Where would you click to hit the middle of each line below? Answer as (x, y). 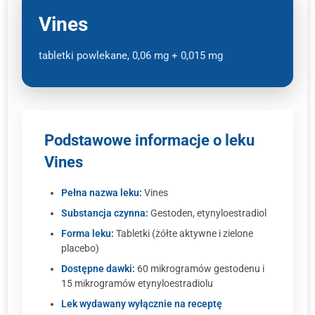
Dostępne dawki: (98, 269)
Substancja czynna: (105, 213)
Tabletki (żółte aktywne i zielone (184, 233)
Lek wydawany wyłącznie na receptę (142, 304)
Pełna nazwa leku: (102, 193)
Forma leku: (88, 233)
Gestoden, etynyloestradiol (207, 213)
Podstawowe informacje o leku (149, 140)
